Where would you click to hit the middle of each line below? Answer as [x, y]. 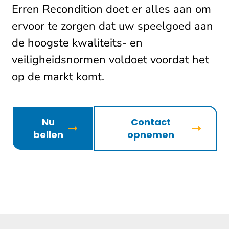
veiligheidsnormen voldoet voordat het [110, 60]
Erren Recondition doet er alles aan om [111, 9]
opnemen [151, 135]
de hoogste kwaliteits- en [77, 43]
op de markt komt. [58, 77]
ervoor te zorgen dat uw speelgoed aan [112, 26]
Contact [151, 122]
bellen [48, 135]
